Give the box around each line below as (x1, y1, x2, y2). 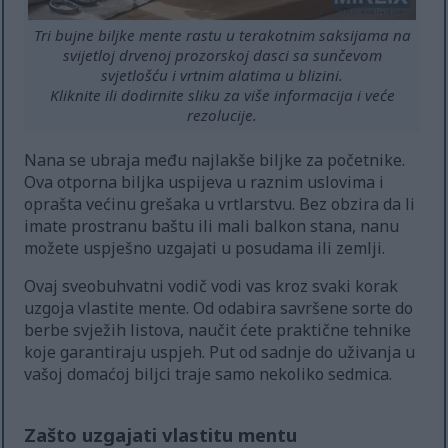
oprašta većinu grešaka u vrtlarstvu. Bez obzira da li (24, 193, 416, 216)
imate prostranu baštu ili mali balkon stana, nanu (24, 215, 400, 238)
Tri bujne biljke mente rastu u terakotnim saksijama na (33, 25, 411, 46)
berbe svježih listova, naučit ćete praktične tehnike (24, 319, 412, 342)
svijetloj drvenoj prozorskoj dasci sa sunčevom (62, 45, 382, 66)
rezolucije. (187, 105, 258, 126)
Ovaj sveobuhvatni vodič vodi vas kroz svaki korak (24, 275, 399, 298)
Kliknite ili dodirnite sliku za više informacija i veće (49, 85, 395, 106)
